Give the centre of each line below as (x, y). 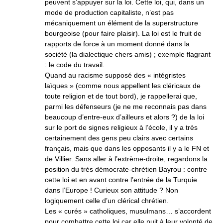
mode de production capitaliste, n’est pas (109, 12)
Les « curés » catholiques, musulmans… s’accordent (128, 211)
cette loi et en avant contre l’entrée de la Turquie (121, 180)
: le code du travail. (75, 65)
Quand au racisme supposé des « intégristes (115, 75)
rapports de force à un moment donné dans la (117, 44)
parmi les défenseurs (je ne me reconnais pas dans (126, 107)
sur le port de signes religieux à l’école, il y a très (121, 127)
